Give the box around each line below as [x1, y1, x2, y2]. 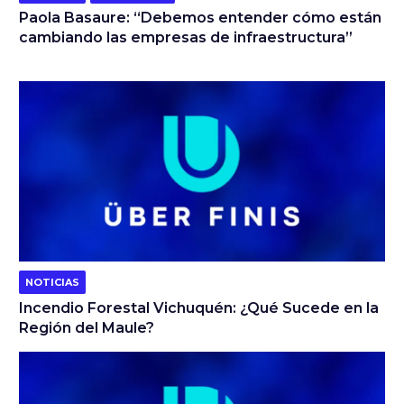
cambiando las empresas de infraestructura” [18, 28, 353, 46]
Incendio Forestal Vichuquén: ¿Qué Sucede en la [18, 298, 379, 317]
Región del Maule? [18, 318, 154, 336]
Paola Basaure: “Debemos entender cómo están [18, 8, 381, 26]
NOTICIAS [24, 275, 79, 289]
